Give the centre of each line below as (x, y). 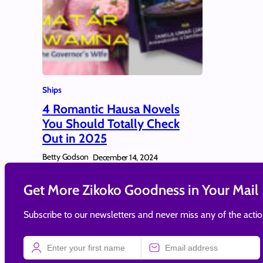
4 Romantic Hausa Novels (111, 109)
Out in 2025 (75, 139)
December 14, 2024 (125, 157)
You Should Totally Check (111, 124)
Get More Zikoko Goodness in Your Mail (141, 190)
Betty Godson (65, 157)
